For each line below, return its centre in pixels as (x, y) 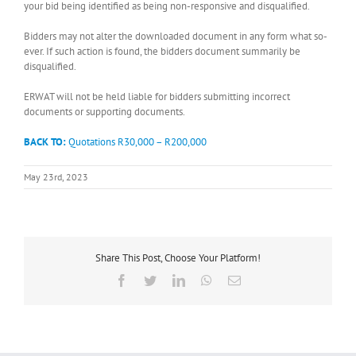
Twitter (174, 280)
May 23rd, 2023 (56, 176)
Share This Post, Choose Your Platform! (178, 257)
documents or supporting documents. (104, 111)
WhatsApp (238, 280)
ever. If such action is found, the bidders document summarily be (162, 51)
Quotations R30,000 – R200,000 (136, 141)
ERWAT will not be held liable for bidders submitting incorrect (157, 96)
